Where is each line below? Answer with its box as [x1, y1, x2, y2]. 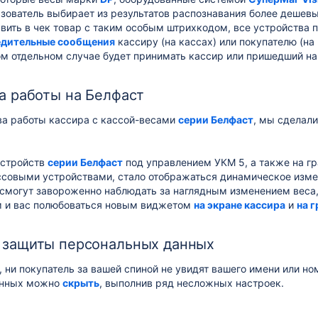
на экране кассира [194, 199, 285, 211]
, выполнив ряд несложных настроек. [99, 277, 284, 289]
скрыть [62, 277, 99, 289]
